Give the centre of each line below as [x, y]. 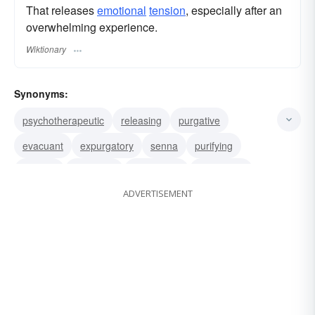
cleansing [94, 171]
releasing [141, 120]
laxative [39, 171]
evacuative [105, 196]
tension [167, 11]
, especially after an [234, 11]
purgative [199, 120]
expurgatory [107, 145]
